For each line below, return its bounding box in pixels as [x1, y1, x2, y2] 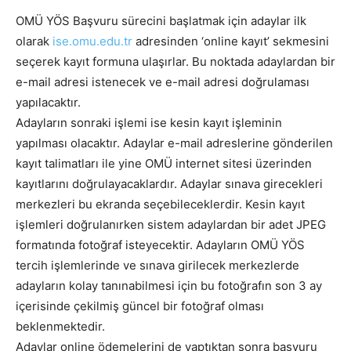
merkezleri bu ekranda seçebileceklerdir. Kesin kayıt [16, 197, 305, 212]
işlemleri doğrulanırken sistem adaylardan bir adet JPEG [16, 217, 326, 233]
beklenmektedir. [16, 319, 105, 335]
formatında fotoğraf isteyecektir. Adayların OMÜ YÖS [16, 237, 305, 253]
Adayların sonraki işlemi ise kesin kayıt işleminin [16, 115, 282, 131]
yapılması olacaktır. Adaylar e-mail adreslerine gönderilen [16, 136, 333, 151]
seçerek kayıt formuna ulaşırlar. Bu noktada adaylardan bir [16, 54, 335, 70]
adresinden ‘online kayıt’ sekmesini [132, 34, 329, 49]
